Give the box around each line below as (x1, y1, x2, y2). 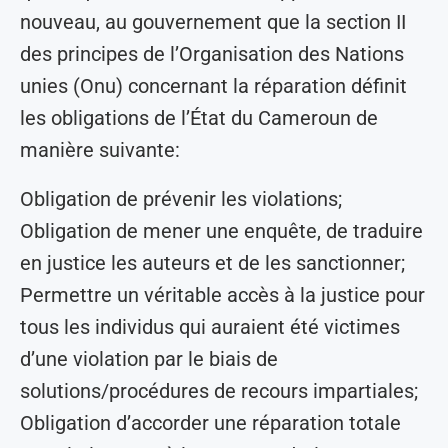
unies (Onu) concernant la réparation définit (20, 74, 407, 99)
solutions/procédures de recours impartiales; (20, 379, 418, 404)
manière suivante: (20, 138, 180, 163)
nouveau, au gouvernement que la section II (20, 10, 406, 35)
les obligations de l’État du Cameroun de (20, 106, 378, 131)
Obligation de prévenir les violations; (20, 187, 342, 212)
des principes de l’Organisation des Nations (20, 42, 404, 67)
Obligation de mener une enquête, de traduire (20, 219, 423, 244)
